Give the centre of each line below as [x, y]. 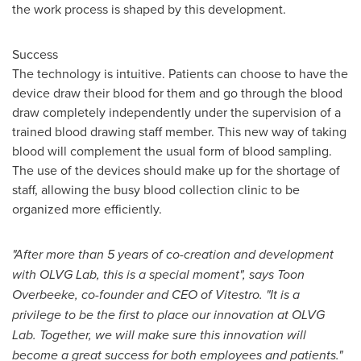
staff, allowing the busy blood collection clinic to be [156, 189]
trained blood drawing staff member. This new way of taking [179, 131]
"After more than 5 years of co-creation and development [173, 254]
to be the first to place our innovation [171, 314]
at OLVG [301, 314]
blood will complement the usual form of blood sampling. [172, 150]
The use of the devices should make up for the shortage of [176, 170]
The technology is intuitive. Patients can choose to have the [180, 73]
